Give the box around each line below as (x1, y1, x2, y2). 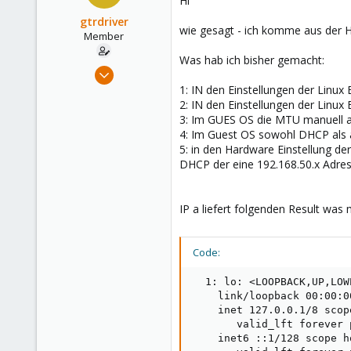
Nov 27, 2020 (104, 62, 163, 76)
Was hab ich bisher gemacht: (179, 52, 324, 67)
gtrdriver (79, 14, 128, 29)
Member (84, 29, 124, 43)
